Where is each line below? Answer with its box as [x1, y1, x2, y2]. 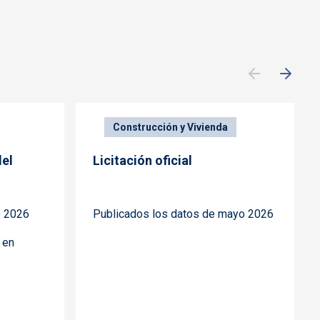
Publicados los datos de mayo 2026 [93, 207, 274, 221]
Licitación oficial [93, 153, 192, 169]
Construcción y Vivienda [113, 121, 228, 134]
